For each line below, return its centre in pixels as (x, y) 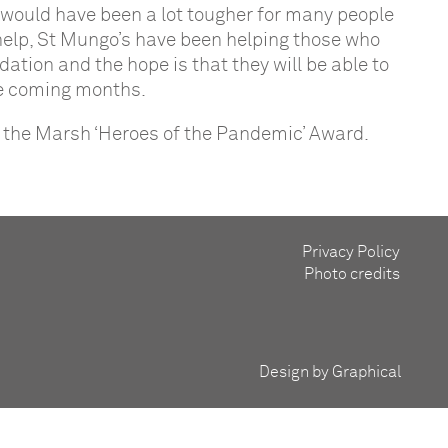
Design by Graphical (330, 372)
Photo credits (352, 274)
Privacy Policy (351, 252)
